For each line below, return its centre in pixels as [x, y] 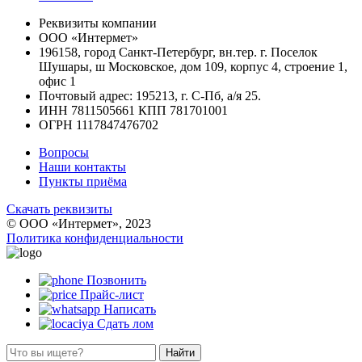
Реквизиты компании [98, 23]
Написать [130, 309]
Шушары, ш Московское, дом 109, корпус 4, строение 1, [193, 66]
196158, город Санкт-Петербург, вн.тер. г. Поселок [178, 52]
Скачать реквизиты [59, 208]
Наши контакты [82, 166]
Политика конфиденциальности [95, 238]
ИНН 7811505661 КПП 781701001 [133, 110]
